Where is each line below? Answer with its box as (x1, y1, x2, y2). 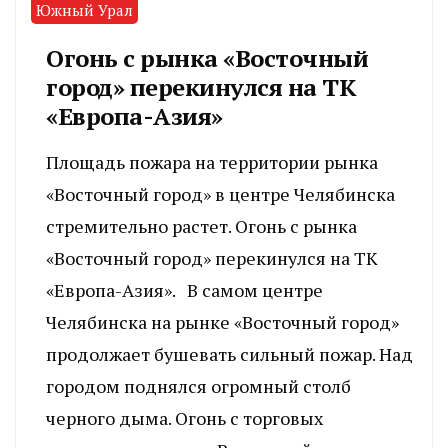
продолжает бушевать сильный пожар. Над (46, 341, 413, 366)
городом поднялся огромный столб (46, 373, 351, 398)
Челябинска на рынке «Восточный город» (46, 309, 399, 334)
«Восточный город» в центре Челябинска (46, 181, 395, 206)
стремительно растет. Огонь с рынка (46, 213, 357, 238)
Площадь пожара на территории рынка (46, 149, 378, 174)
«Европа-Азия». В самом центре (46, 277, 323, 302)
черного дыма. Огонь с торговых (46, 405, 323, 430)
